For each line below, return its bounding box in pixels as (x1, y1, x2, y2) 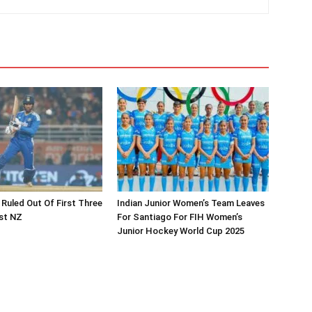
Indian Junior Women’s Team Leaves (117, 197, 265, 208)
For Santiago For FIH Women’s (117, 211, 242, 222)
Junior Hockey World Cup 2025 (117, 225, 244, 236)
